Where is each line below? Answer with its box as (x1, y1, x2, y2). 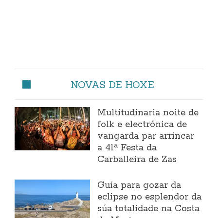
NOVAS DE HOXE (71, 78, 154, 91)
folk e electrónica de (97, 119, 187, 131)
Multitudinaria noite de (97, 107, 199, 119)
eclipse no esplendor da (97, 191, 202, 203)
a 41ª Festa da (97, 142, 157, 154)
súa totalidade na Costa (97, 203, 200, 215)
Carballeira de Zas (97, 154, 177, 166)
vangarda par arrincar (97, 130, 195, 143)
